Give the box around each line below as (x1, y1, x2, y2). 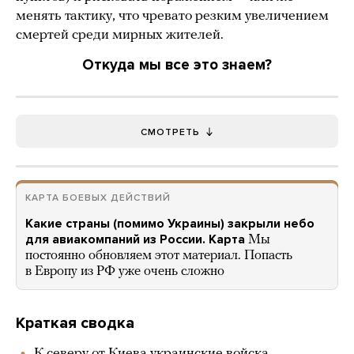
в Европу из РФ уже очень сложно (25, 264, 224, 278)
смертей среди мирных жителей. (16, 27, 224, 43)
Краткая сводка (16, 313, 134, 333)
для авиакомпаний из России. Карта (25, 231, 245, 247)
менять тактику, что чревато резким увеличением (16, 8, 329, 24)
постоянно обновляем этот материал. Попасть (25, 248, 292, 262)
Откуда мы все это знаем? (82, 55, 272, 73)
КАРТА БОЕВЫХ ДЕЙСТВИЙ (25, 191, 171, 203)
